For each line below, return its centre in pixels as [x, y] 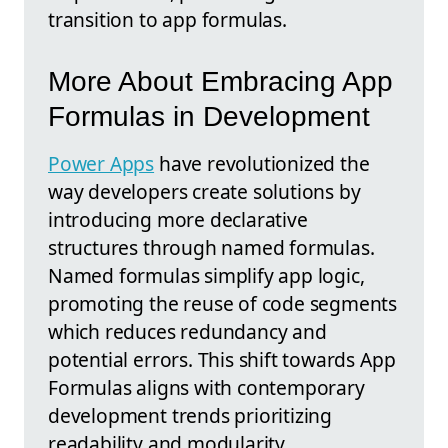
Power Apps [101, 164]
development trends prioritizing [190, 416]
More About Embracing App [220, 82]
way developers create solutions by [204, 192]
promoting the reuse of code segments [223, 304]
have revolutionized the [262, 164]
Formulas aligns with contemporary [206, 388]
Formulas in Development [209, 117]
